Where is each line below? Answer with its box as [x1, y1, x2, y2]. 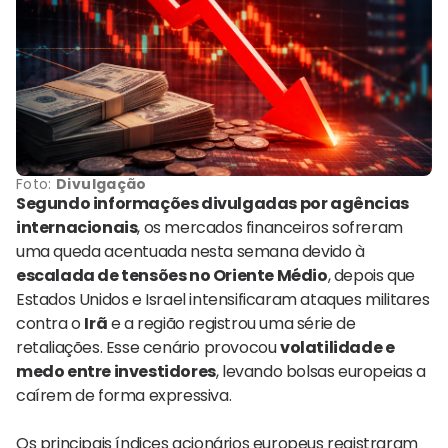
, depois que [327, 263, 415, 287]
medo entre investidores [16, 359, 216, 383]
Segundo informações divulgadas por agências [16, 191, 409, 215]
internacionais [16, 215, 138, 239]
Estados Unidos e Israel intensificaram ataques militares [16, 287, 430, 311]
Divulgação [56, 173, 147, 194]
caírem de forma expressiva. [16, 383, 232, 407]
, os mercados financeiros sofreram [137, 215, 403, 239]
